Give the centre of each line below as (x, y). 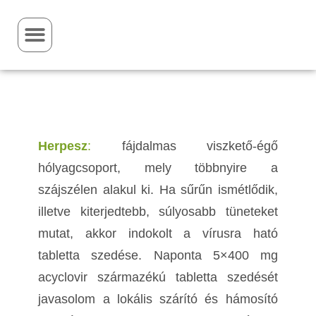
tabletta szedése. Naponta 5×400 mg (158, 256)
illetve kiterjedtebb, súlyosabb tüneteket (158, 212)
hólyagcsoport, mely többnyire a (158, 168)
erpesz (68, 146)
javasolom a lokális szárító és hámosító (158, 299)
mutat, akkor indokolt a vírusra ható (158, 234)
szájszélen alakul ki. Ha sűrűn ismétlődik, (158, 190)
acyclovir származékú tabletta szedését (158, 278)
